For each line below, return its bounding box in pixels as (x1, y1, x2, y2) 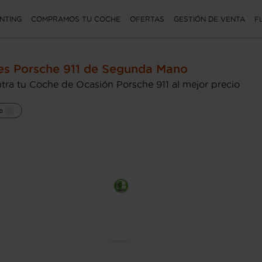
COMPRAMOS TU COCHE (31, 15, 120, 23)
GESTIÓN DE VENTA (174, 15, 245, 23)
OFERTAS (130, 15, 164, 23)
